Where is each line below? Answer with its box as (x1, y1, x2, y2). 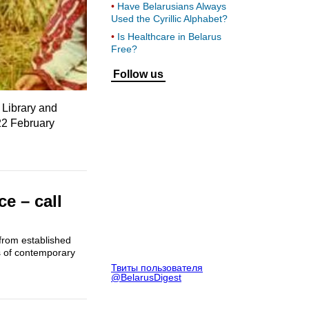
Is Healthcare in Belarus (117, 31, 221, 43)
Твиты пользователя (111, 262, 203, 274)
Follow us (113, 68, 163, 81)
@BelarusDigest (111, 272, 181, 283)
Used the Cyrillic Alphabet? (111, 13, 228, 25)
